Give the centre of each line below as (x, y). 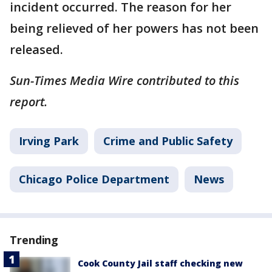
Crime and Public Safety (168, 141)
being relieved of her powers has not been (134, 28)
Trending (34, 240)
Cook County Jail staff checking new (160, 263)
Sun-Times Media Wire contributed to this (124, 80)
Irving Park (49, 141)
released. (36, 49)
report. (29, 102)
